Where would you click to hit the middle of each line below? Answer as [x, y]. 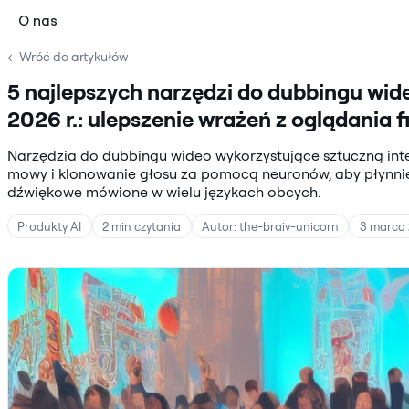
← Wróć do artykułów [68, 56]
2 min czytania [142, 226]
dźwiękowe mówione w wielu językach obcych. [164, 191]
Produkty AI [50, 226]
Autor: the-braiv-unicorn [270, 226]
